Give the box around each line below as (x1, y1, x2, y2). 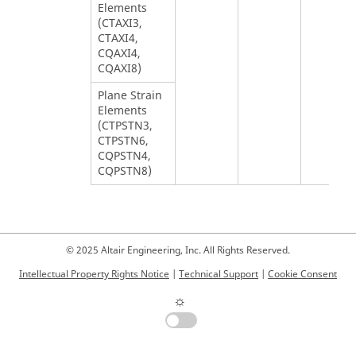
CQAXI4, (97, 45, 141, 63)
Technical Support (179, 267, 258, 282)
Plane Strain (97, 87, 162, 105)
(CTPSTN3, (97, 118, 153, 135)
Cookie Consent (268, 267, 337, 282)
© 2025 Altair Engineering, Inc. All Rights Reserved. (66, 243, 290, 258)
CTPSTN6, (97, 133, 149, 150)
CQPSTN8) (97, 163, 152, 180)
